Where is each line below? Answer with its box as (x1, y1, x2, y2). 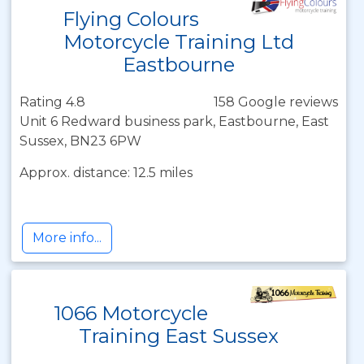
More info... (32, 230, 102, 245)
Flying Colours (63, 7, 200, 31)
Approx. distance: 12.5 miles (19, 165, 193, 180)
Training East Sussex (79, 324, 279, 348)
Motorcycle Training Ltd (63, 30, 294, 54)
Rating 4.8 (19, 94, 85, 110)
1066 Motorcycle (54, 301, 209, 325)
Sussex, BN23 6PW (19, 133, 141, 149)
